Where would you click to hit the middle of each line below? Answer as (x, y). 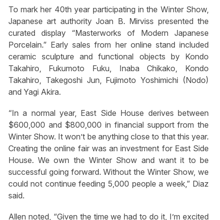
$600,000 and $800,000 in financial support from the (109, 124)
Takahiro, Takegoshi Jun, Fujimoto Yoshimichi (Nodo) (109, 80)
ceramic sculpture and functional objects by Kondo (109, 56)
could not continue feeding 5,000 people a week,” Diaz (109, 183)
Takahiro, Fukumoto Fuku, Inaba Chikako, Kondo (109, 68)
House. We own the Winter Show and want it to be (109, 160)
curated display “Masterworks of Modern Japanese (109, 33)
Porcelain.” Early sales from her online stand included (109, 44)
